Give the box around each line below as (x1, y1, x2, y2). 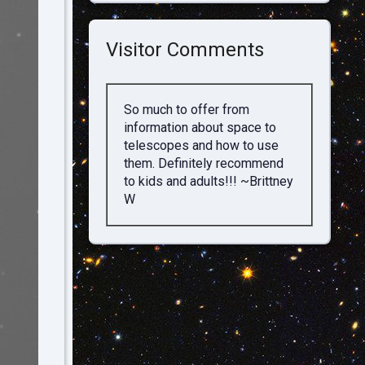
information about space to (123, 120, 276, 135)
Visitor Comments (105, 38, 264, 61)
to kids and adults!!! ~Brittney (123, 174, 293, 189)
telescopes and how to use (123, 138, 279, 153)
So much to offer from (123, 102, 249, 117)
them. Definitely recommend (123, 156, 284, 171)
